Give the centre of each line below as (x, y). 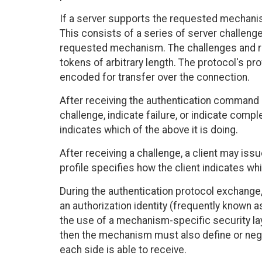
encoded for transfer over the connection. (155, 77)
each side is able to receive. (123, 250)
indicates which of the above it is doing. (149, 130)
